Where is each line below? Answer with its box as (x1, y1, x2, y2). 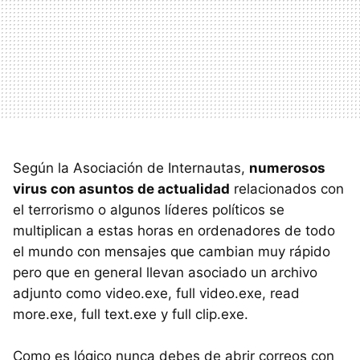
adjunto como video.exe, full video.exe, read (13, 285, 300, 301)
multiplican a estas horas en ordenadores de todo (13, 223, 335, 239)
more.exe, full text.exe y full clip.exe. (13, 306, 248, 322)
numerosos (249, 160, 325, 176)
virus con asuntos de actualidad (13, 181, 230, 197)
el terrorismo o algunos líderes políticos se (13, 202, 284, 218)
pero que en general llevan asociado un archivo (13, 264, 317, 280)
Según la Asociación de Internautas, (13, 160, 249, 176)
